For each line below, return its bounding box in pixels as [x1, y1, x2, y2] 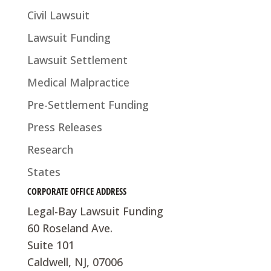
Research [27, 142, 73, 157]
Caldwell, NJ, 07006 [27, 255, 123, 270]
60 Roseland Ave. [27, 221, 113, 236]
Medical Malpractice [27, 75, 129, 90]
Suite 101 [27, 238, 74, 253]
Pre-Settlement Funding [27, 97, 149, 113]
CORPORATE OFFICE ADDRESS [27, 185, 126, 198]
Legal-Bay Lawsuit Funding [27, 204, 163, 219]
